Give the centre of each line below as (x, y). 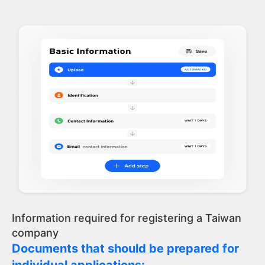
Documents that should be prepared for (125, 248)
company (35, 233)
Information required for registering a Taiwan (127, 218)
